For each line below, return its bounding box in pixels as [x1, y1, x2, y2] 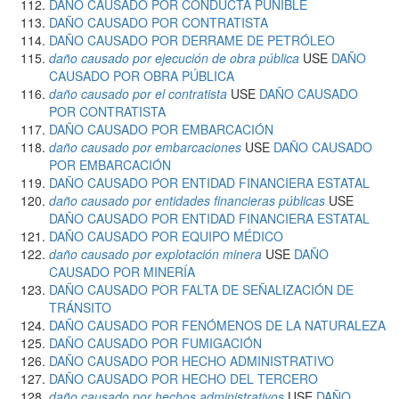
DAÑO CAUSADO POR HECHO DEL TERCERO [49, 370, 318, 387]
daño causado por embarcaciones [49, 138, 241, 156]
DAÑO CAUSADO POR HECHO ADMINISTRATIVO [49, 352, 334, 370]
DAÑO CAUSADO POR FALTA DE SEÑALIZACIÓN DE [49, 281, 354, 298]
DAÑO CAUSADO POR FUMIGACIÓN [49, 334, 262, 352]
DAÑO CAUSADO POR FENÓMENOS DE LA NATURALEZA [49, 316, 386, 334]
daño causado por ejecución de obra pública [49, 49, 299, 67]
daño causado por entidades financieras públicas [49, 191, 325, 209]
